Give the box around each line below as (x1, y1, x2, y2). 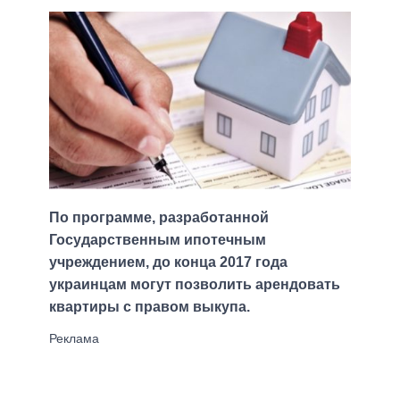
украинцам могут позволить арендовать (49, 276, 340, 292)
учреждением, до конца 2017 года (49, 254, 287, 270)
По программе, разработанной (49, 209, 269, 225)
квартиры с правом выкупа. (49, 298, 250, 314)
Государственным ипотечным (49, 231, 266, 247)
